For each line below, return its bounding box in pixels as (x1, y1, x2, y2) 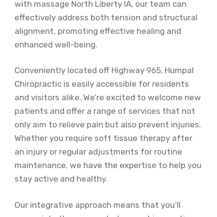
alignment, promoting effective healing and (15, 26, 181, 36)
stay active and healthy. (15, 174, 108, 184)
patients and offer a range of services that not (15, 106, 195, 116)
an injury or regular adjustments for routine (15, 147, 182, 156)
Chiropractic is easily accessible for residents (15, 79, 189, 89)
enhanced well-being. (15, 39, 97, 49)
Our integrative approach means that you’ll (15, 200, 181, 210)
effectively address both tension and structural (15, 12, 198, 22)
